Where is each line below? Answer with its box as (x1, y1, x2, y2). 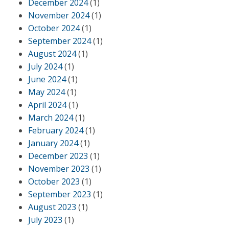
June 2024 (28, 74, 66, 85)
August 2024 (28, 48, 76, 59)
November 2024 (28, 10, 89, 21)
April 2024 (28, 99, 66, 110)
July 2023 (28, 214, 62, 225)
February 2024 (28, 125, 83, 136)
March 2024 (28, 112, 73, 123)
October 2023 (28, 176, 80, 187)
